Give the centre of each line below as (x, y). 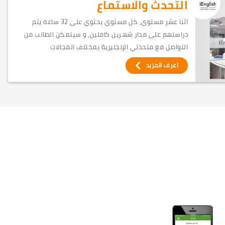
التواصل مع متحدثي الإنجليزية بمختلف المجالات (119, 46)
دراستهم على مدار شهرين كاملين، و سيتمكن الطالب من (106, 34)
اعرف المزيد (160, 65)
